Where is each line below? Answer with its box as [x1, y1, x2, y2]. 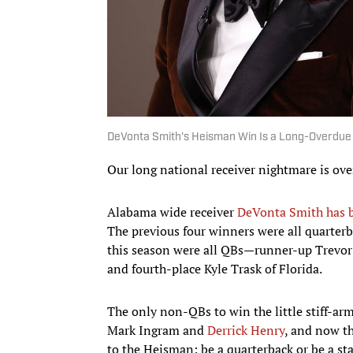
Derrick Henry [207, 321, 284, 339]
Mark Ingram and [107, 321, 207, 339]
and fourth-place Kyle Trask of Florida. [107, 259, 322, 277]
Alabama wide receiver [107, 203, 237, 221]
